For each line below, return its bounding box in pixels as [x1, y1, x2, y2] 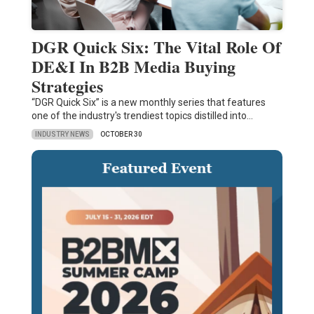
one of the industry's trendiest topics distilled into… [31, 110, 253, 122]
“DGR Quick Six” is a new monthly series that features [31, 97, 266, 109]
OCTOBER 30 [100, 130, 142, 139]
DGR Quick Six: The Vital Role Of [31, 34, 281, 60]
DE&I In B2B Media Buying [31, 54, 235, 79]
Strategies [31, 74, 103, 99]
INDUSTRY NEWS [34, 130, 90, 138]
